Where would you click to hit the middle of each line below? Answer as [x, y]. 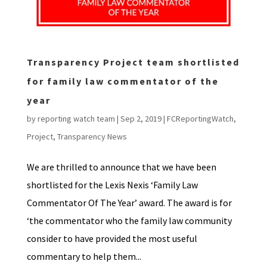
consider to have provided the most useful [112, 239]
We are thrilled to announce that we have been [121, 167]
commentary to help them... [84, 257]
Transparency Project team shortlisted [133, 62]
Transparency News [92, 137]
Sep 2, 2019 [141, 119]
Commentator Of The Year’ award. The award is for [129, 203]
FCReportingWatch [200, 119]
